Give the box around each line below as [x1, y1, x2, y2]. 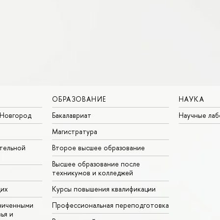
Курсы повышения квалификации [52, 184, 156, 194]
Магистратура [52, 127, 97, 137]
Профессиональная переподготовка [52, 200, 169, 210]
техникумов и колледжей [52, 168, 133, 178]
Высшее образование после [52, 159, 140, 169]
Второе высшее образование [52, 143, 145, 153]
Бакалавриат [52, 110, 91, 120]
